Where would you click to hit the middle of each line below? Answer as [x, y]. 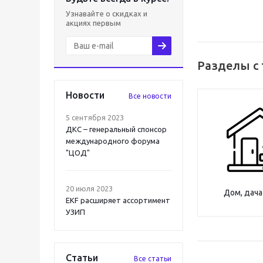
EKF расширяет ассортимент [118, 200]
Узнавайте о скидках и [107, 14]
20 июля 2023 [89, 188]
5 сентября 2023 [95, 117]
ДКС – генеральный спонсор [116, 129]
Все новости [150, 96]
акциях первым [93, 23]
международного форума [113, 141]
